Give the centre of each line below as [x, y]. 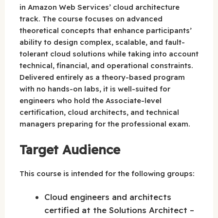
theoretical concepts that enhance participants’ [106, 31]
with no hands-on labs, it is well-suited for [95, 89]
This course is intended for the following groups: [107, 173]
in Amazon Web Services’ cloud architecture [100, 7]
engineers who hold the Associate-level [91, 101]
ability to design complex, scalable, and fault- [102, 42]
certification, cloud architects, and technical [99, 112]
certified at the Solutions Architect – [119, 210]
